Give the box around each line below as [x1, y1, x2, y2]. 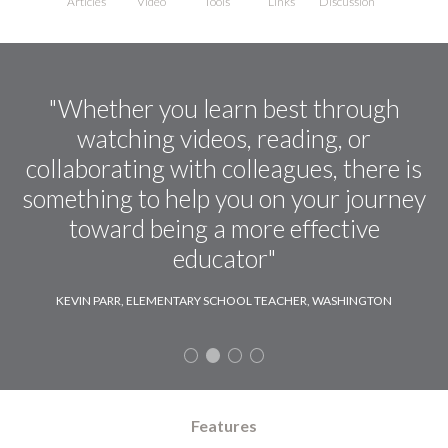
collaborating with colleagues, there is [26, 153, 422, 184]
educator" [172, 243, 276, 274]
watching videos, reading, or [77, 123, 371, 154]
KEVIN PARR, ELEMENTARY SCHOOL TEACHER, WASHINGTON [56, 293, 392, 309]
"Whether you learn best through [48, 93, 400, 124]
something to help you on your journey [22, 183, 426, 214]
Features [191, 416, 257, 436]
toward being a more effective [68, 213, 380, 244]
